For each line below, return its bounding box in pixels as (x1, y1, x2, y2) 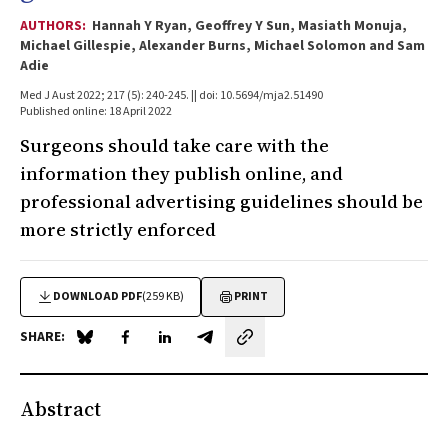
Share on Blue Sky (83, 336, 204, 359)
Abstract (20, 395, 101, 423)
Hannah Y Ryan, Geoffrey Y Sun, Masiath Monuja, (92, 16, 407, 36)
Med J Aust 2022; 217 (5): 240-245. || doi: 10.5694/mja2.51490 (20, 87, 323, 104)
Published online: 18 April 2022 (20, 103, 172, 120)
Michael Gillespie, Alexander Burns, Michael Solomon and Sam (20, 36, 425, 56)
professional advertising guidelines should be (20, 189, 423, 214)
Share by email (203, 336, 304, 359)
